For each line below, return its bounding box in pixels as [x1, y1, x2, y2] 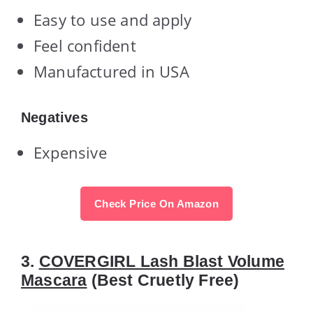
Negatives [21, 109, 88, 125]
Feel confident [34, 34, 136, 56]
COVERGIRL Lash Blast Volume [38, 252, 285, 270]
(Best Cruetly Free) [87, 270, 240, 289]
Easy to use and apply [34, 8, 192, 30]
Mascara [21, 270, 87, 289]
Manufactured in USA [34, 60, 189, 82]
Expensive [34, 141, 107, 163]
